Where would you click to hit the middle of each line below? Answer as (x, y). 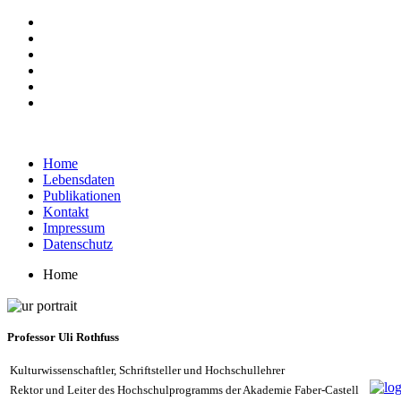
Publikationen (82, 196)
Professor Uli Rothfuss (63, 337)
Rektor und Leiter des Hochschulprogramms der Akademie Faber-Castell (184, 390)
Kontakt (66, 212)
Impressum (74, 228)
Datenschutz (78, 244)
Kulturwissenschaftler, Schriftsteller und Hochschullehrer (147, 371)
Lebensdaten (79, 179)
